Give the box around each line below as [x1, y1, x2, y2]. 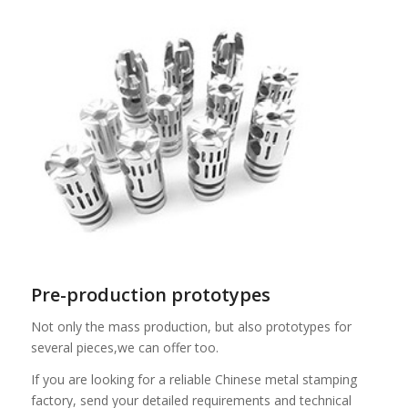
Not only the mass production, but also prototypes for [30, 317, 352, 335]
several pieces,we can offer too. [30, 338, 219, 356]
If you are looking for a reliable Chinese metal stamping [30, 370, 357, 388]
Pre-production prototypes [30, 282, 270, 308]
